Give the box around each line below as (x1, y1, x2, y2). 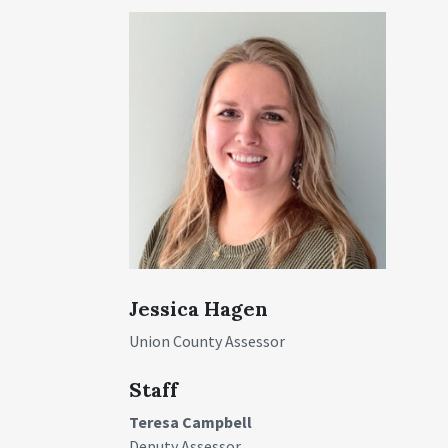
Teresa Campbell (129, 411, 253, 432)
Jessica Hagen (129, 295, 269, 321)
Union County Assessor (129, 330, 286, 351)
